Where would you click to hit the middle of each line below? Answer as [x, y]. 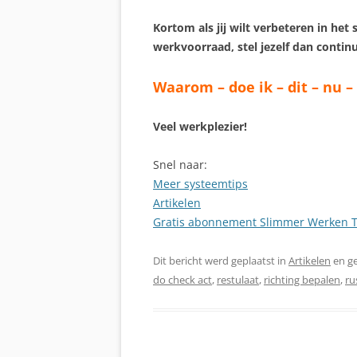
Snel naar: [180, 165]
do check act [182, 280]
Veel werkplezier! [200, 126]
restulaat [238, 280]
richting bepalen [302, 280]
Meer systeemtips [200, 184]
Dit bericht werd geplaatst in [221, 261]
